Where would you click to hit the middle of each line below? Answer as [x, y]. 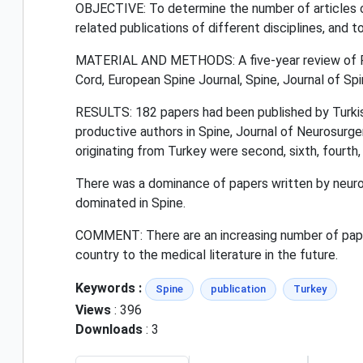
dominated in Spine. [130, 203]
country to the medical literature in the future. [207, 254]
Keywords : [109, 288]
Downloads [109, 329]
